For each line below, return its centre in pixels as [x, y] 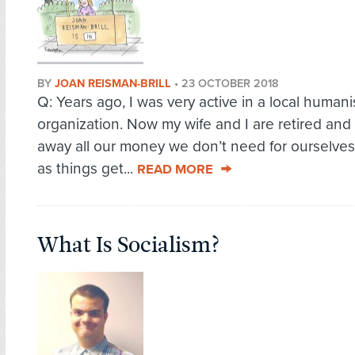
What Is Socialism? [129, 245]
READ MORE [175, 170]
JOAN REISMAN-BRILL [113, 84]
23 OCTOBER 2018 [230, 84]
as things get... [87, 169]
